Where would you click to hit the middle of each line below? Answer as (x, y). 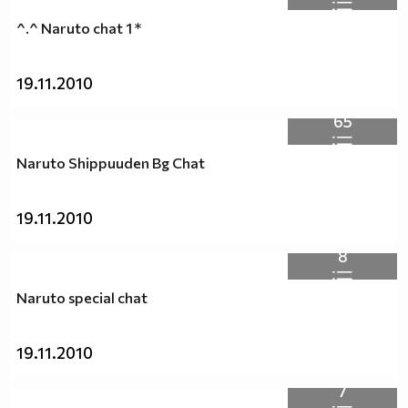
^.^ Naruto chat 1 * (79, 28)
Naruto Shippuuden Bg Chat (111, 163)
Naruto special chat (82, 298)
